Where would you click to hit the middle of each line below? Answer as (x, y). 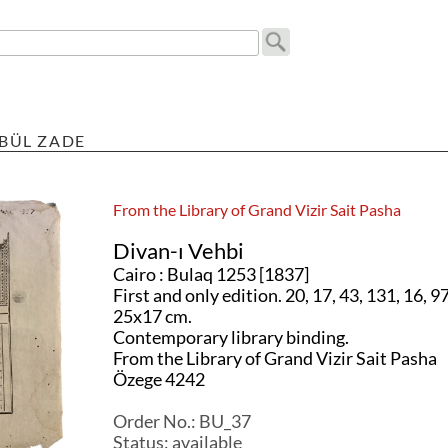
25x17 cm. (152, 316)
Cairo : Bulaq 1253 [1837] (210, 274)
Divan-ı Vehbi (178, 250)
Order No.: (155, 421)
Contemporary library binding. (230, 337)
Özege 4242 (158, 379)
